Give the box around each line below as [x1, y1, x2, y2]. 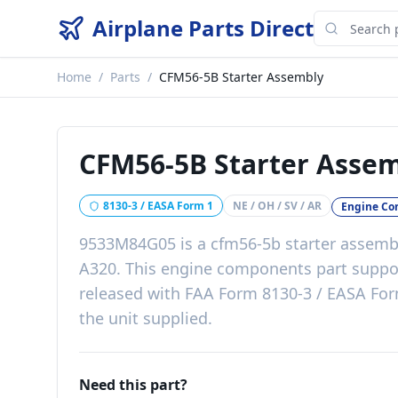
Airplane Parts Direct [92, 13, 314, 43]
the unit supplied [79, 307, 208, 329]
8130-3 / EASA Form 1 [103, 197, 213, 213]
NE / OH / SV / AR [233, 197, 322, 213]
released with [79, 283, 185, 304]
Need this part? [79, 375, 187, 394]
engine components [161, 258, 312, 279]
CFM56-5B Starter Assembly [159, 68, 323, 85]
